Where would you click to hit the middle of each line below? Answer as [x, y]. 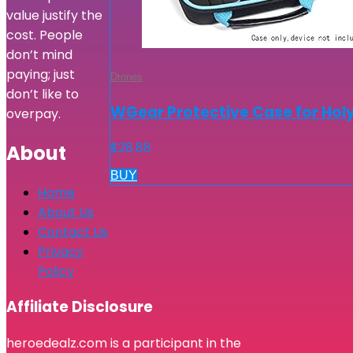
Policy [56, 271]
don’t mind [39, 54]
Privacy [61, 251]
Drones [126, 76]
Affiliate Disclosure [80, 307]
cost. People [45, 35]
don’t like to [43, 94]
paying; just [41, 74]
